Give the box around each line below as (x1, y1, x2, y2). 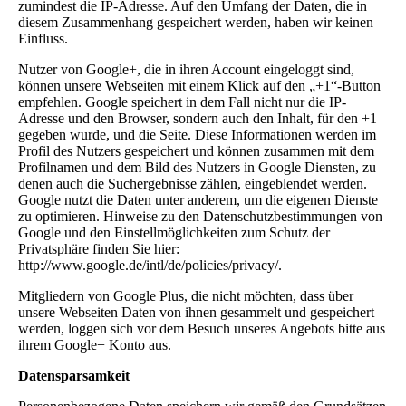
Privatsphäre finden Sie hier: (18, 240, 179, 256)
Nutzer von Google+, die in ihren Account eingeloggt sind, (18, 61, 354, 77)
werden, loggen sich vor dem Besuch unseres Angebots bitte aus (18, 320, 385, 336)
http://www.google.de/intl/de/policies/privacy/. (18, 256, 282, 273)
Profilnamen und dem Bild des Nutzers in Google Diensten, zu (18, 159, 376, 175)
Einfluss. (18, 30, 68, 46)
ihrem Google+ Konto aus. (18, 336, 171, 353)
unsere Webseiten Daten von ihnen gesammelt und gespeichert (18, 304, 374, 320)
